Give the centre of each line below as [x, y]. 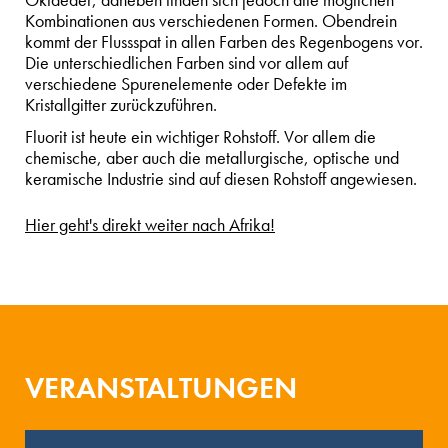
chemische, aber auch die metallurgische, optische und [212, 159]
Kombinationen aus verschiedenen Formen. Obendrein [211, 22]
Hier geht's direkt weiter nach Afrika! [150, 226]
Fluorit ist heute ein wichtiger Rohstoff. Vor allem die [200, 138]
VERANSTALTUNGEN [161, 388]
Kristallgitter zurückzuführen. [123, 106]
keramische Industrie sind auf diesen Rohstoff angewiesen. [221, 180]
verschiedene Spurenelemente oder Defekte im [186, 85]
